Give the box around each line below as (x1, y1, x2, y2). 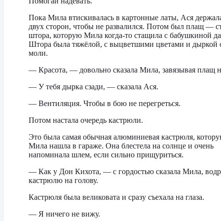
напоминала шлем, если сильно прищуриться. (29, 150, 184, 159)
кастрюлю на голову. (29, 176, 98, 184)
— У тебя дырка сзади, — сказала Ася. (29, 82, 158, 91)
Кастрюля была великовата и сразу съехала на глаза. (29, 193, 204, 201)
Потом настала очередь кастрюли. (29, 116, 143, 124)
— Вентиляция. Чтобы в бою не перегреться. (29, 99, 181, 108)
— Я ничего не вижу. (29, 210, 100, 218)
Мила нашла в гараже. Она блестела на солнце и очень (29, 142, 214, 150)
